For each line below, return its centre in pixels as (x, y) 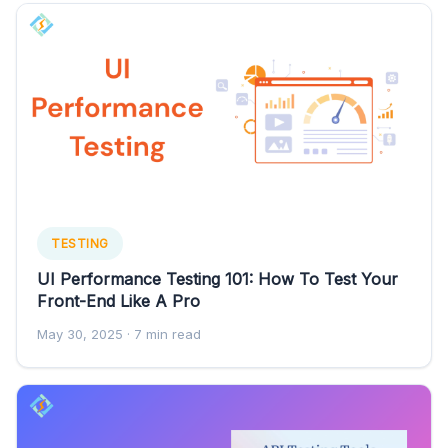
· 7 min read (162, 333)
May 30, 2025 (80, 333)
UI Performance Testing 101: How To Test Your (217, 278)
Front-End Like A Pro (118, 300)
